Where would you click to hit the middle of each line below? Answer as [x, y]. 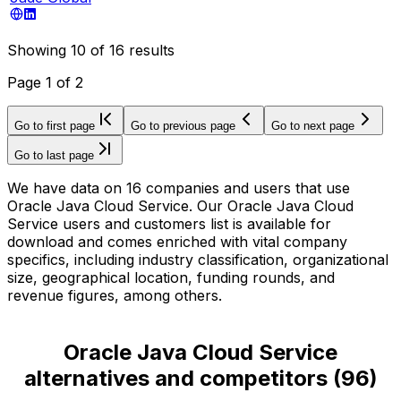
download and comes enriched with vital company [177, 241]
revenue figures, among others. [115, 295]
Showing [39, 50]
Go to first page [55, 125]
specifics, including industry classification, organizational [198, 259]
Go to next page [313, 125]
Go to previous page [183, 125]
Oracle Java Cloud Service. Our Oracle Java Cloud [180, 205]
